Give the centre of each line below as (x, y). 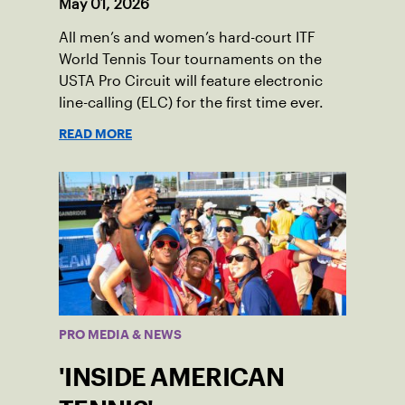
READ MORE (95, 134)
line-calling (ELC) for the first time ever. (191, 103)
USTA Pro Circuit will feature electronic (191, 81)
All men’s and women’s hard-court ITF (187, 38)
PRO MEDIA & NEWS (120, 335)
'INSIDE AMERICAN (171, 377)
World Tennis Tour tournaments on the (190, 60)
